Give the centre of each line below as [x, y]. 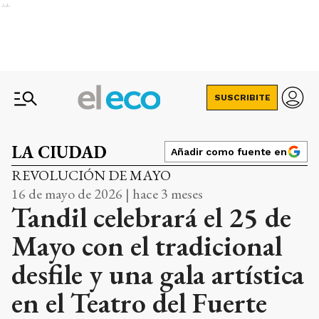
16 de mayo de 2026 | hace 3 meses [107, 194]
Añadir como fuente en [229, 152]
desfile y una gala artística [158, 274]
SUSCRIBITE [242, 98]
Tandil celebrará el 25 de [151, 217]
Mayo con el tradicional [147, 246]
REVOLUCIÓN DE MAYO [91, 175]
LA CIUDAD [59, 152]
